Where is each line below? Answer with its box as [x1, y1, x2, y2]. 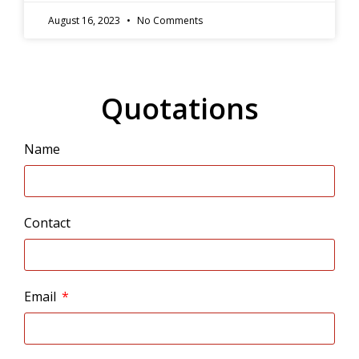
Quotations [100, 88, 259, 128]
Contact [24, 213, 71, 232]
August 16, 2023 [48, 13, 123, 27]
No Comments [135, 13, 203, 27]
